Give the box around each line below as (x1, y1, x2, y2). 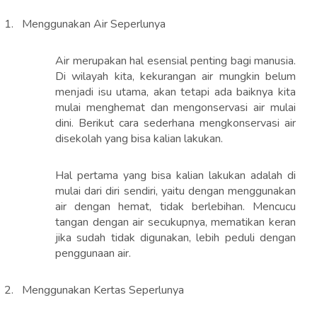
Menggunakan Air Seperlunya (22, 16, 166, 33)
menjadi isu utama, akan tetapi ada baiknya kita (55, 84, 296, 100)
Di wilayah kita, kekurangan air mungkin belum (55, 69, 296, 85)
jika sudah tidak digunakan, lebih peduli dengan (55, 230, 296, 246)
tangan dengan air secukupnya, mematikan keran (55, 214, 296, 231)
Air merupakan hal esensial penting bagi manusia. (55, 53, 296, 69)
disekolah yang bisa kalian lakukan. (55, 131, 223, 147)
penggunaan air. (55, 246, 131, 262)
